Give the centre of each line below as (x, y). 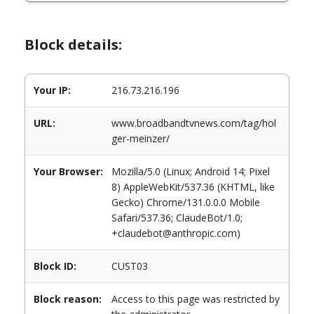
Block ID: (55, 266)
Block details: (73, 45)
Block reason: (68, 299)
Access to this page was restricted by (196, 299)
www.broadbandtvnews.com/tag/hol (194, 123)
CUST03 (130, 266)
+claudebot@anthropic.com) (176, 233)
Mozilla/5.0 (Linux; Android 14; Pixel (191, 171)
